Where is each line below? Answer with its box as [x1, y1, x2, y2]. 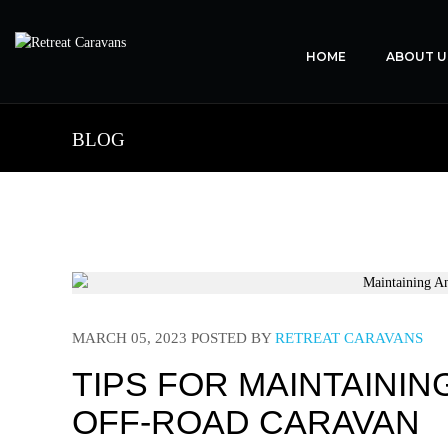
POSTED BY [187, 330, 275, 346]
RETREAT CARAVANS [275, 330, 423, 346]
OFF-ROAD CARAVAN [72, 403, 420, 441]
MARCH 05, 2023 [72, 330, 187, 346]
